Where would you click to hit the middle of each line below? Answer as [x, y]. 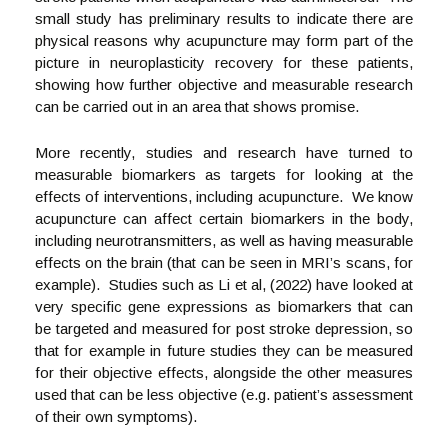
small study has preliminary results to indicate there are [224, 18]
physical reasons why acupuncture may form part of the [224, 40]
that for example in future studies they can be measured [224, 350]
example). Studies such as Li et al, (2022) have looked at [224, 284]
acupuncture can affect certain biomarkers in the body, [224, 218]
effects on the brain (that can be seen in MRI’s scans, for [224, 262]
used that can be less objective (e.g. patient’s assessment [224, 394]
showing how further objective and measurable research [224, 84]
